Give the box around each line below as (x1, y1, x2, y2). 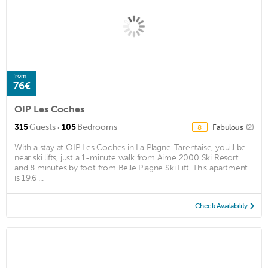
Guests (29, 121, 56, 132)
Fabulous (212, 122, 245, 132)
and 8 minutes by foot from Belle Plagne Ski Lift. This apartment (14, 162, 248, 173)
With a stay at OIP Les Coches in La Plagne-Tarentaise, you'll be (14, 142, 246, 153)
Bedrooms (77, 121, 117, 132)
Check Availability (194, 201, 248, 210)
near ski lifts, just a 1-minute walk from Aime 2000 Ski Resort (14, 152, 239, 163)
